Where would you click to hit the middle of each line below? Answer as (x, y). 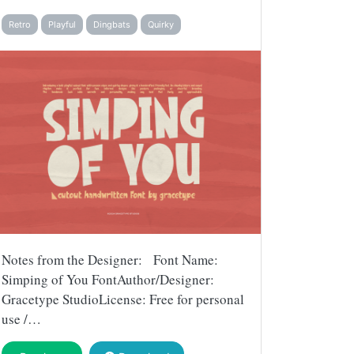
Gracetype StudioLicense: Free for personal (123, 299)
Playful (62, 24)
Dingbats (112, 24)
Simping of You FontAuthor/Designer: (108, 279)
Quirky (161, 24)
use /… (21, 318)
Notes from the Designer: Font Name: (110, 259)
